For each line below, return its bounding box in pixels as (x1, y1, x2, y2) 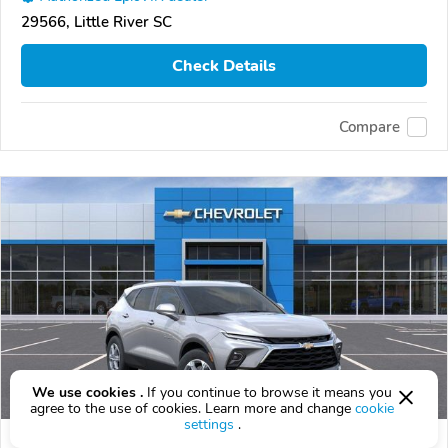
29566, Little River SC (21, 12, 172, 33)
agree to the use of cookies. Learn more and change (30, 399, 355, 418)
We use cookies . (32, 383, 143, 402)
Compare (339, 116, 400, 137)
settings (183, 415, 234, 434)
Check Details (172, 54, 276, 77)
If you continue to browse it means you (143, 383, 392, 402)
